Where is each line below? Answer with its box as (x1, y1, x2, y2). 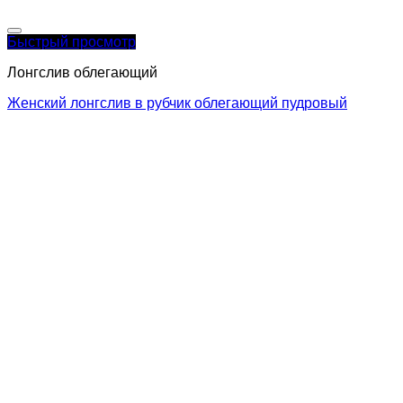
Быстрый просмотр (7, 34, 136, 50)
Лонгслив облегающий (7, 65, 157, 81)
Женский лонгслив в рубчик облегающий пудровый (7, 95, 347, 112)
